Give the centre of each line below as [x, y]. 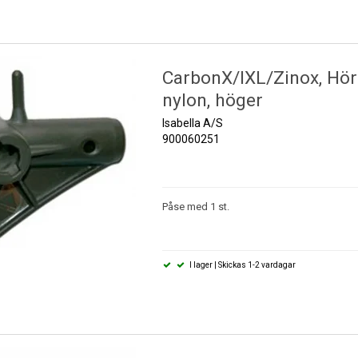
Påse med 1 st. [195, 207]
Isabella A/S [192, 123]
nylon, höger [212, 101]
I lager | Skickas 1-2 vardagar [242, 265]
